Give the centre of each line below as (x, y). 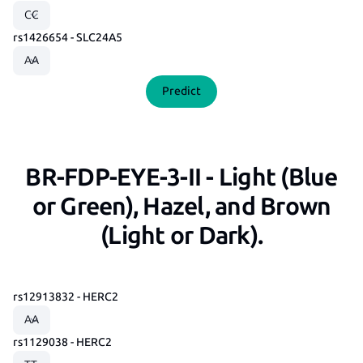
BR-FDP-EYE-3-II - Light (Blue (181, 177)
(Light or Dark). (181, 235)
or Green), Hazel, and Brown (181, 206)
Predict (181, 92)
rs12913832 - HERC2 (66, 297)
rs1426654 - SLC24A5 (68, 38)
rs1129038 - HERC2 (62, 342)
